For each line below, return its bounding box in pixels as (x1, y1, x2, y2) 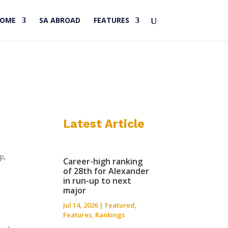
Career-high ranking (63, 155, 143, 167)
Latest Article (63, 117, 145, 131)
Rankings (95, 210, 125, 219)
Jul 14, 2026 (63, 200, 98, 210)
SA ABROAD (39, 15, 80, 25)
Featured (105, 200, 135, 210)
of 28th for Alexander (63, 165, 150, 177)
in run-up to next (63, 175, 132, 186)
